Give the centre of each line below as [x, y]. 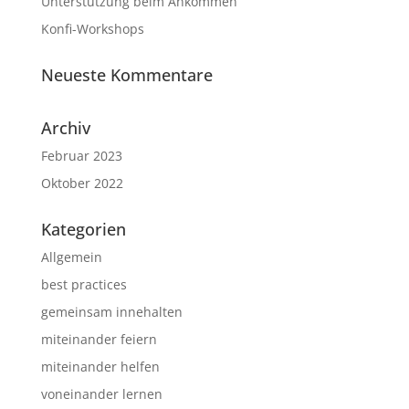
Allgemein [71, 257]
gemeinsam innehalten [111, 311]
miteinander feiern [99, 339]
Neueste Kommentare [126, 74]
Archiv [65, 127]
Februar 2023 [81, 155]
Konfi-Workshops [92, 28]
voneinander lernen [101, 393]
